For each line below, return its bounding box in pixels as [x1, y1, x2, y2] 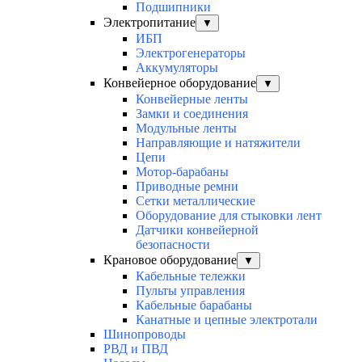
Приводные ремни [136, 179, 238, 194]
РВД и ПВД [103, 342, 168, 356]
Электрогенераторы [136, 46, 246, 61]
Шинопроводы [103, 327, 186, 342]
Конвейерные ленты [136, 92, 248, 107]
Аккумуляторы [136, 61, 218, 75]
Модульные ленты [136, 121, 237, 136]
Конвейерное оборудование [103, 76, 256, 90]
